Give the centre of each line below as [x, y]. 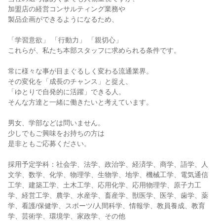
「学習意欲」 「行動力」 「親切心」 [65, 40]
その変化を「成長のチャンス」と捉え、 [70, 81]
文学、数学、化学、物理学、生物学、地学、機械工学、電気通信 [108, 175]
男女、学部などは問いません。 [56, 123]
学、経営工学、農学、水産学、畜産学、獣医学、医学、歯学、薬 [108, 195]
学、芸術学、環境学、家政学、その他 [67, 216]
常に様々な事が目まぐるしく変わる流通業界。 [80, 71]
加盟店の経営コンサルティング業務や [67, 9]
